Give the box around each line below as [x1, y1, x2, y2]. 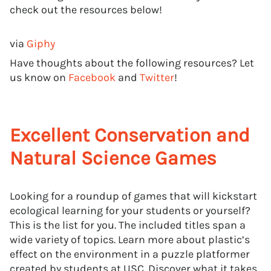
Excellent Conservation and [10, 124, 250, 146]
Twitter [140, 71, 174, 84]
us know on [10, 71, 68, 84]
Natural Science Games [10, 147, 217, 169]
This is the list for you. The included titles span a [10, 218, 246, 232]
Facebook [68, 71, 116, 84]
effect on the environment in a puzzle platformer [10, 247, 250, 261]
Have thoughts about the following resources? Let [10, 56, 254, 70]
